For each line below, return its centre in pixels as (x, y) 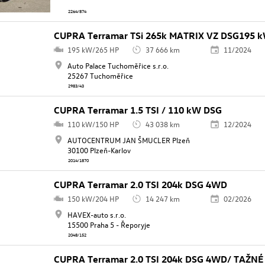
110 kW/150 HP (93, 124)
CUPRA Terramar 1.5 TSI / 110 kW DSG (138, 110)
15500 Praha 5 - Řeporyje (109, 225)
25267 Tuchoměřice (100, 76)
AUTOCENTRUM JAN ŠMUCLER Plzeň (128, 140)
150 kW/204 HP (93, 199)
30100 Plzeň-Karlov (99, 150)
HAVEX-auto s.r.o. (96, 215)
